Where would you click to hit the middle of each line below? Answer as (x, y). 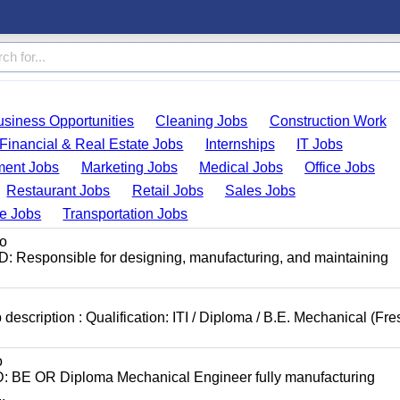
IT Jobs (319, 144)
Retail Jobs (167, 191)
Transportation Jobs (125, 214)
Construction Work (328, 121)
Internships (240, 144)
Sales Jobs (260, 191)
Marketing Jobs (129, 167)
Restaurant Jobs (58, 191)
